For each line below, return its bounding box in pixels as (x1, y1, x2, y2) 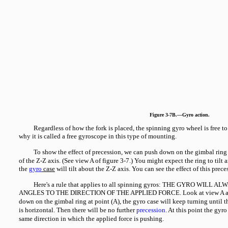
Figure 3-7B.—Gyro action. (150, 112, 210, 118)
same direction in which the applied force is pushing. (19, 215, 164, 222)
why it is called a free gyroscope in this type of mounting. (19, 132, 177, 140)
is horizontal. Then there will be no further (19, 206, 136, 214)
